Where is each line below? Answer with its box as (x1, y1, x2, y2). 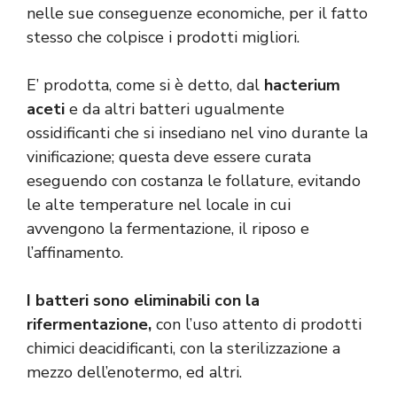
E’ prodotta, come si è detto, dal (27, 74, 264, 96)
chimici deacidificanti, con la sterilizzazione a (27, 337, 340, 359)
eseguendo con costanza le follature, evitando (27, 169, 361, 191)
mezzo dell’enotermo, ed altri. (27, 361, 242, 383)
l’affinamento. (27, 241, 123, 263)
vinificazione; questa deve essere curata (27, 145, 311, 167)
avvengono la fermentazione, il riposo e (27, 217, 309, 239)
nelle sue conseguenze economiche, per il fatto (27, 2, 368, 24)
